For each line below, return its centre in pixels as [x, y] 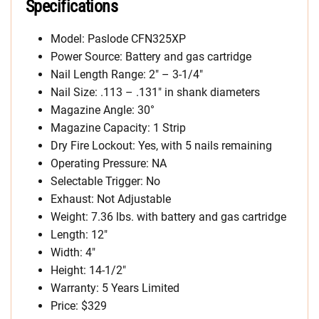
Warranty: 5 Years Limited [115, 288]
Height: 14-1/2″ [88, 270]
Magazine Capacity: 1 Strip [118, 127]
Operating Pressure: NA [109, 163]
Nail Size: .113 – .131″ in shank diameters [155, 92]
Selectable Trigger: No [105, 181]
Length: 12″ [79, 234]
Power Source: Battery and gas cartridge [151, 56]
